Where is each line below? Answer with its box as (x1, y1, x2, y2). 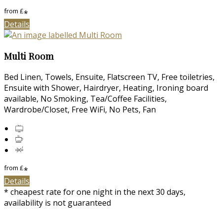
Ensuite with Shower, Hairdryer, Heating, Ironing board (4, 82, 208, 93)
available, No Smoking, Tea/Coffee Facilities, (4, 93, 167, 104)
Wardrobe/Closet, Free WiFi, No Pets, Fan (4, 104, 156, 115)
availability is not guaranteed (4, 197, 111, 209)
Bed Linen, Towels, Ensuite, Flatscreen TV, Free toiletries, (4, 71, 215, 82)
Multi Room (4, 50, 54, 63)
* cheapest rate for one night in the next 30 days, (4, 186, 185, 198)
